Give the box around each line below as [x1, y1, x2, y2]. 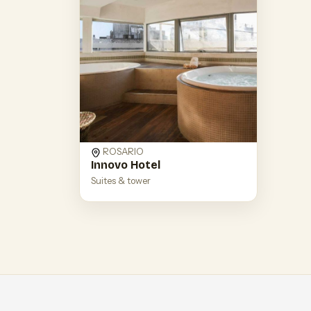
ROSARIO [101, 146, 144, 158]
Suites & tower [91, 175, 151, 187]
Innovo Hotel [91, 158, 160, 172]
